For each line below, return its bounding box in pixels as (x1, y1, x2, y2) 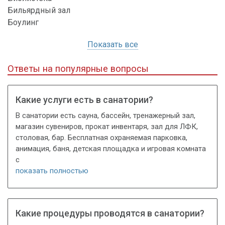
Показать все (87, 40, 138, 50)
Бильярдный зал (8, 6, 70, 16)
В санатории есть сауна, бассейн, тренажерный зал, (16, 111, 195, 121)
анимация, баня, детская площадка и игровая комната (16, 144, 206, 154)
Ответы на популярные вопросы (8, 63, 149, 74)
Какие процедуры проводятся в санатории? (16, 207, 204, 218)
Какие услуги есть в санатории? (16, 94, 153, 105)
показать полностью (16, 166, 88, 176)
